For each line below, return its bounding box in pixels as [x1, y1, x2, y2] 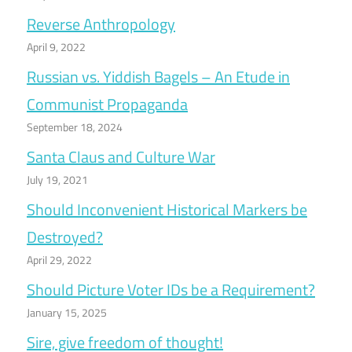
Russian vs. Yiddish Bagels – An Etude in [27, 64, 290, 90]
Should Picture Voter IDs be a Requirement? [27, 277, 315, 302]
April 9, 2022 [27, 38, 86, 56]
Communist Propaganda [27, 92, 188, 117]
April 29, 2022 [27, 251, 92, 269]
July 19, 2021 [27, 171, 88, 189]
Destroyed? [27, 225, 103, 250]
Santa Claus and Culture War [27, 145, 215, 170]
